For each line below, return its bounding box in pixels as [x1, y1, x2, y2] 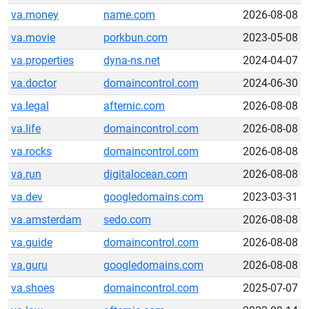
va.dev [11, 190, 43, 203]
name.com [103, 8, 155, 21]
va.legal [11, 99, 49, 112]
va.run [11, 168, 41, 181]
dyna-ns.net [103, 54, 160, 67]
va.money [11, 8, 59, 21]
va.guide [11, 236, 52, 249]
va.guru [11, 259, 48, 272]
